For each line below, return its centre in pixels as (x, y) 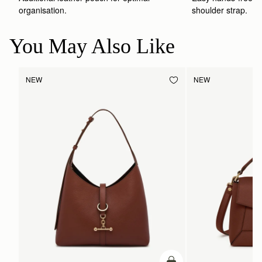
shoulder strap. (220, 10)
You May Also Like (92, 46)
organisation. (43, 10)
